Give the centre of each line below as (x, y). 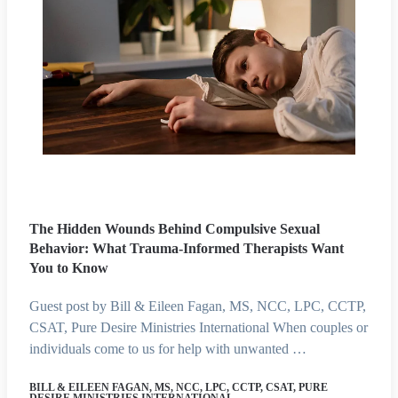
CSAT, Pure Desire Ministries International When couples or (199, 327)
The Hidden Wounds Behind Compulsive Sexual (175, 229)
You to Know (69, 268)
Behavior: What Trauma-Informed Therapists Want (187, 248)
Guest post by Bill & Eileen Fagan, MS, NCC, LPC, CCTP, (198, 306)
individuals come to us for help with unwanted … (168, 349)
